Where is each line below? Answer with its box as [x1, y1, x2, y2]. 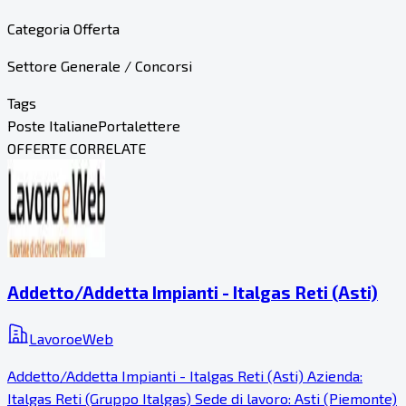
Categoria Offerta [7, 19, 120, 37]
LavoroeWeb [29, 330, 113, 348]
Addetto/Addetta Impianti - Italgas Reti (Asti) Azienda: [7, 367, 362, 385]
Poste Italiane [7, 116, 98, 134]
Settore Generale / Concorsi [7, 56, 192, 74]
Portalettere [98, 116, 180, 134]
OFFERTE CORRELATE [7, 139, 146, 157]
